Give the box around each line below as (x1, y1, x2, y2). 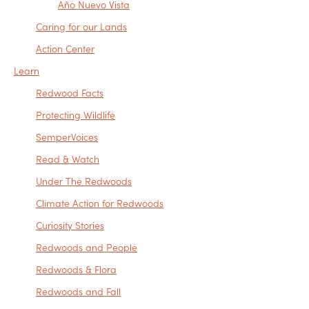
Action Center (36, 41, 94, 56)
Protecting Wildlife (36, 108, 115, 122)
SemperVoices (36, 130, 98, 144)
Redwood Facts (36, 86, 103, 100)
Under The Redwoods (36, 174, 132, 188)
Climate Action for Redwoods (36, 196, 163, 210)
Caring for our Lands (36, 19, 127, 34)
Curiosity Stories (36, 218, 104, 232)
